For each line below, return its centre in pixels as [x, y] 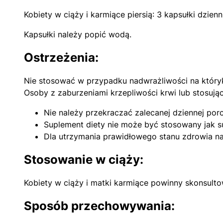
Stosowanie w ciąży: [84, 160]
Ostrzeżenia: [61, 58]
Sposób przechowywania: [99, 206]
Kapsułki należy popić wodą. [78, 35]
